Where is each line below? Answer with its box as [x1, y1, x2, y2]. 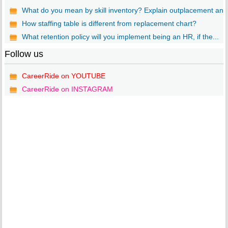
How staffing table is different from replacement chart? [21, 19, 196, 28]
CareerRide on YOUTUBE [21, 72, 105, 80]
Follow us [4, 49, 43, 60]
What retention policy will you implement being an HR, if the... [21, 33, 219, 41]
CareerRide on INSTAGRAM [21, 85, 113, 94]
